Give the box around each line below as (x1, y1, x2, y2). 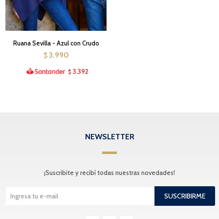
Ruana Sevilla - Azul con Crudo (13, 39, 99, 47)
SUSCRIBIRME (164, 191, 205, 200)
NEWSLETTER (85, 131, 134, 141)
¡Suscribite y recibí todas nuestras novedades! (44, 168, 175, 176)
